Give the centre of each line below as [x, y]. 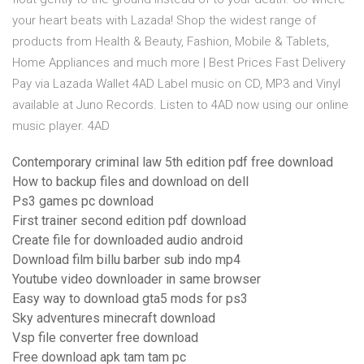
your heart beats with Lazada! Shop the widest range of [164, 21]
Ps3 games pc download [83, 201]
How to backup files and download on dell [130, 182]
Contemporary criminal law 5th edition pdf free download [173, 162]
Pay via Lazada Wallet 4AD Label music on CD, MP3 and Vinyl [176, 84]
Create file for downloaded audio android [128, 240]
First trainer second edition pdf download [129, 221]
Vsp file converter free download [105, 338]
